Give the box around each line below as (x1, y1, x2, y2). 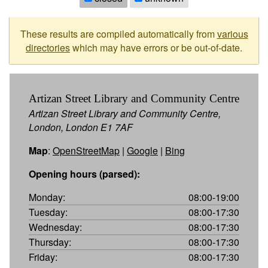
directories (26, 40, 70, 54)
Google (127, 143, 158, 157)
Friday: (29, 249, 57, 264)
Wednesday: (29, 220, 82, 234)
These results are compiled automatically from (20, 26, 217, 41)
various (217, 26, 248, 41)
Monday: (29, 190, 65, 204)
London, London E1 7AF (29, 120, 133, 134)
